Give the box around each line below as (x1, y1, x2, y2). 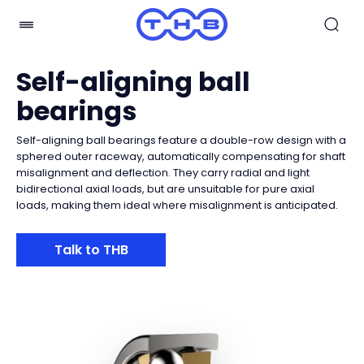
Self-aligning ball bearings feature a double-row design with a (16, 132, 346, 148)
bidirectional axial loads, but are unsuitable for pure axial (16, 181, 314, 197)
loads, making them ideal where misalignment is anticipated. (16, 197, 338, 213)
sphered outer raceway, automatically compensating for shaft (16, 149, 345, 164)
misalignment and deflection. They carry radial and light (16, 165, 310, 180)
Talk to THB (54, 240, 128, 259)
